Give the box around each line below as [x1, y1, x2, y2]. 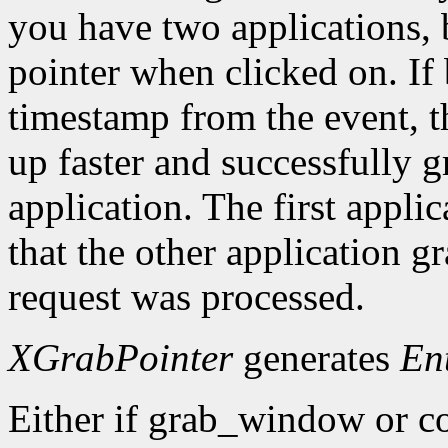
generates [233, 336, 400, 380]
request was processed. [8, 275, 365, 319]
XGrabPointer [8, 336, 233, 380]
